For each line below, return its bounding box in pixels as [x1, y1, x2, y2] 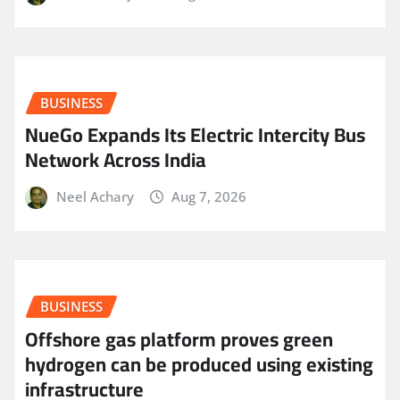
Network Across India [25, 141, 206, 179]
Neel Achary [55, 187, 134, 206]
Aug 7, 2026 [171, 187, 247, 206]
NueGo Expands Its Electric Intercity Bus [25, 116, 365, 154]
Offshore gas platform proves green [25, 320, 333, 358]
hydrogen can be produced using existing [25, 345, 373, 383]
